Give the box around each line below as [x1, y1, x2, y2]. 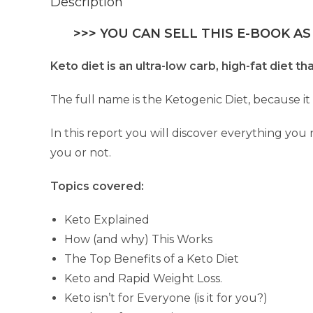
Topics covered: [50, 180, 144, 193]
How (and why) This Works [64, 233, 212, 246]
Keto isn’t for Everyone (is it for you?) [64, 291, 268, 305]
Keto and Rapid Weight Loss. [64, 272, 222, 285]
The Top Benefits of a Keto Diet [64, 252, 239, 265]
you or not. [50, 146, 111, 159]
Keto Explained [64, 213, 150, 226]
